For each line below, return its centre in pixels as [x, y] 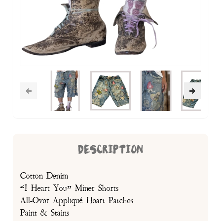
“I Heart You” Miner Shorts [70, 188]
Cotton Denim [45, 176]
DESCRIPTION [110, 150]
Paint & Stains [45, 213]
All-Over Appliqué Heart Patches [77, 201]
